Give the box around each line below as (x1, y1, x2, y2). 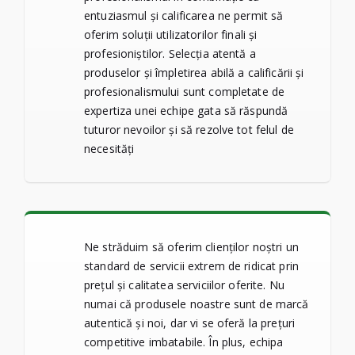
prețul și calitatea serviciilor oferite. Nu (84, 277, 285, 292)
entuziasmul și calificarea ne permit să (84, 7, 284, 23)
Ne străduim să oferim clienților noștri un (84, 239, 299, 254)
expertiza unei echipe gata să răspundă (84, 102, 288, 118)
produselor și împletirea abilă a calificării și (84, 64, 304, 80)
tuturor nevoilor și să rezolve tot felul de (84, 121, 295, 137)
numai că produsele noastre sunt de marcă (84, 296, 309, 311)
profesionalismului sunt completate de (84, 83, 285, 99)
